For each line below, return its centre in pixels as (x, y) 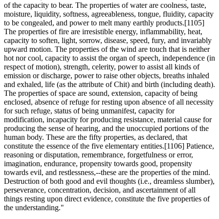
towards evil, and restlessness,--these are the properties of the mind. (107, 172)
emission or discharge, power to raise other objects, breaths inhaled (107, 75)
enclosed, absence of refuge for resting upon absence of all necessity (109, 102)
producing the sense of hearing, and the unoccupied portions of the (106, 128)
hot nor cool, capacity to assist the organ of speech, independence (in (109, 58)
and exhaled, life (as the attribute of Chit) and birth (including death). (109, 84)
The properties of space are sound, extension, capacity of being (101, 93)
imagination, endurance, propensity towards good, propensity (98, 163)
